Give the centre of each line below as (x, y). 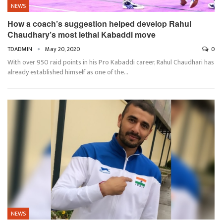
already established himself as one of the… (68, 72)
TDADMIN (21, 49)
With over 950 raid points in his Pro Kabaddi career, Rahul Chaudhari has (111, 62)
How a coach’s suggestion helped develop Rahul (99, 23)
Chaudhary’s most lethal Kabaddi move (82, 34)
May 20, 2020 (62, 49)
